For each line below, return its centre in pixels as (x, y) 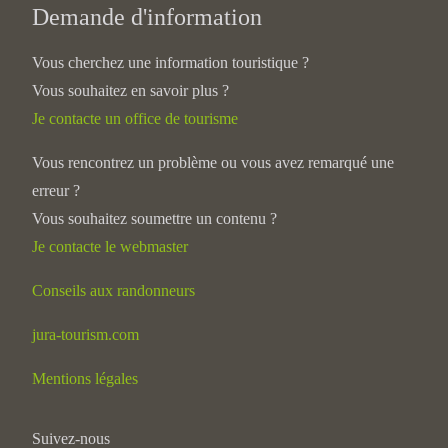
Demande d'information (147, 17)
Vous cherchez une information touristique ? (170, 62)
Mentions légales (85, 378)
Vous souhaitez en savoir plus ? (130, 90)
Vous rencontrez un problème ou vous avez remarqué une (213, 162)
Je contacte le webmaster (110, 246)
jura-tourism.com (85, 334)
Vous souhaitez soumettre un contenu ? (154, 218)
